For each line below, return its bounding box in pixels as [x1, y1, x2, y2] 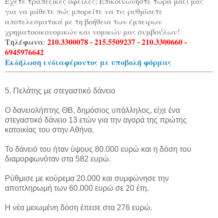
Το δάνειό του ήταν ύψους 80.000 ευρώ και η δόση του [5, 145, 191, 154]
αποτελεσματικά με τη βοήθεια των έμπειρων [5, 16, 162, 27]
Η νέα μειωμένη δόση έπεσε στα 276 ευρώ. [5, 203, 152, 212]
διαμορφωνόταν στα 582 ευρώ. [5, 155, 111, 163]
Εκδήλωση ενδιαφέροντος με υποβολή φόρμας [5, 56, 171, 68]
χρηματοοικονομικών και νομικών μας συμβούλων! [5, 26, 180, 37]
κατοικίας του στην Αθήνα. [5, 126, 94, 134]
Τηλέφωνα [5, 36, 43, 48]
